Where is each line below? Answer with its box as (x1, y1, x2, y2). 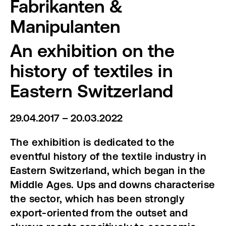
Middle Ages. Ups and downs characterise (10, 179, 215, 190)
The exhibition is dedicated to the (10, 136, 175, 148)
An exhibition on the (10, 40, 175, 61)
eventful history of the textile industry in (10, 150, 207, 162)
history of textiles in (10, 61, 173, 81)
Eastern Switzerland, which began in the (10, 164, 206, 176)
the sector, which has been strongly (10, 193, 185, 204)
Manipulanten (10, 16, 120, 36)
